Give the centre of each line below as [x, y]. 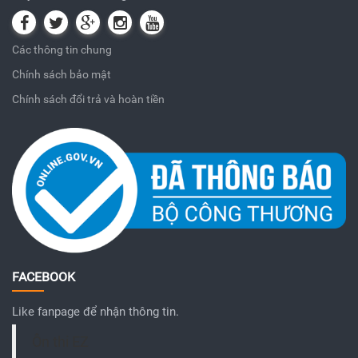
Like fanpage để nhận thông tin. [95, 311]
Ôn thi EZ [60, 342]
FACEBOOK [44, 276]
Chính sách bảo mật [62, 74]
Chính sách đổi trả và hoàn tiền [88, 99]
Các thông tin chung [62, 49]
